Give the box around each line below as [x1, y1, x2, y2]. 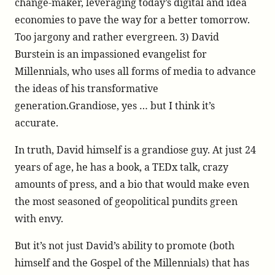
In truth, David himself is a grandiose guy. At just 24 [15, 143, 256, 157]
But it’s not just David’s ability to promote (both [15, 239, 234, 252]
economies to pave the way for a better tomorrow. [15, 13, 250, 26]
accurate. [15, 116, 58, 130]
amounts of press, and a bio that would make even [15, 177, 249, 191]
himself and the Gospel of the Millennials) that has [15, 256, 249, 269]
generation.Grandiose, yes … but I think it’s [15, 99, 215, 112]
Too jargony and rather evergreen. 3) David [15, 30, 219, 44]
